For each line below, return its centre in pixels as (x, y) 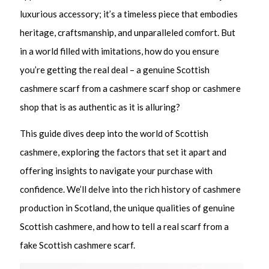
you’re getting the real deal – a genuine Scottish (115, 69)
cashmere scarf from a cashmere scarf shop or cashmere (131, 88)
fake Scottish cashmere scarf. (78, 245)
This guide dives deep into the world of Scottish (114, 134)
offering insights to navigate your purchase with (116, 171)
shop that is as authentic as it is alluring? (100, 107)
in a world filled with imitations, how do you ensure (120, 51)
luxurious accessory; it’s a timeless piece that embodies (129, 14)
